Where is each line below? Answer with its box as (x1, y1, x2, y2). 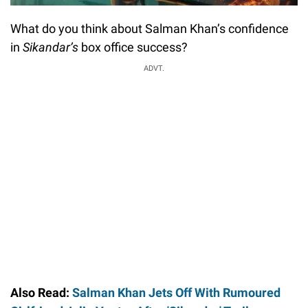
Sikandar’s (23, 39, 81, 54)
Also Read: (10, 285, 72, 300)
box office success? (81, 39, 188, 54)
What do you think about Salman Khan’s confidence (10, 21, 289, 36)
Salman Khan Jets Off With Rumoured (72, 285, 280, 300)
